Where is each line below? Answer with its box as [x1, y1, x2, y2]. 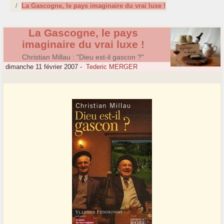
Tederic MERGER [86, 63, 138, 71]
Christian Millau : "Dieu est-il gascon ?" [22, 53, 144, 61]
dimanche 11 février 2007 [3, 63, 78, 71]
